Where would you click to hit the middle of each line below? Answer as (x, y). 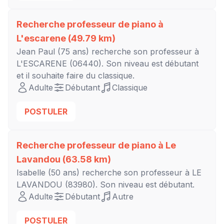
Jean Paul (36, 52)
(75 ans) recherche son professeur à (127, 52)
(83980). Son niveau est (111, 185)
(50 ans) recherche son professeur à (119, 173)
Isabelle (31, 173)
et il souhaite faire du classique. (75, 76)
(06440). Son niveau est (116, 64)
